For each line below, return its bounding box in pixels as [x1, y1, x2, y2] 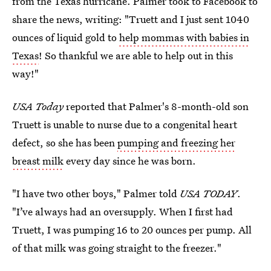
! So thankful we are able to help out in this [39, 48, 233, 62]
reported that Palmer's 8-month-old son [64, 99, 249, 113]
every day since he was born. [64, 154, 196, 168]
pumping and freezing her [117, 135, 235, 149]
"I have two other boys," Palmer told [12, 186, 180, 200]
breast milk [12, 154, 64, 168]
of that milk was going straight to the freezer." [12, 241, 221, 255]
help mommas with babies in [119, 30, 249, 44]
